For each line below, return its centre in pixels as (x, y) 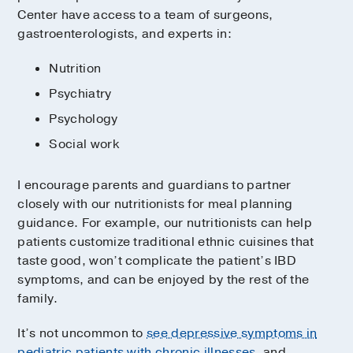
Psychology (84, 119)
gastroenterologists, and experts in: (124, 34)
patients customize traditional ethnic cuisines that (166, 242)
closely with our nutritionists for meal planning (155, 204)
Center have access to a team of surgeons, (145, 15)
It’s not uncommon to (82, 334)
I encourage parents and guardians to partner (154, 186)
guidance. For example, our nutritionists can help (165, 223)
